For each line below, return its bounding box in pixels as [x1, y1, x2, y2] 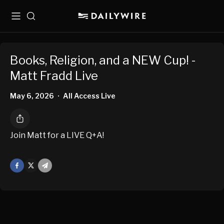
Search [26, 15, 51, 24]
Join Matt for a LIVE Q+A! [10, 130, 104, 140]
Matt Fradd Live [10, 68, 98, 83]
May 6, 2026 [10, 91, 54, 100]
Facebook [10, 160, 44, 170]
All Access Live [63, 91, 115, 100]
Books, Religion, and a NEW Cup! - [10, 53, 195, 68]
